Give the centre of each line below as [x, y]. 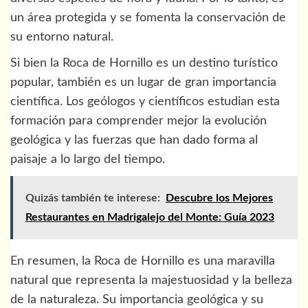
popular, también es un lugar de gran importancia [143, 83]
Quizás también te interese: [93, 198]
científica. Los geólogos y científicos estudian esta [145, 102]
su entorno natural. [62, 37]
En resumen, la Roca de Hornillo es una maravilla [143, 262]
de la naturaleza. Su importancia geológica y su [137, 300]
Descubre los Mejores [219, 198]
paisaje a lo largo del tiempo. [88, 160]
